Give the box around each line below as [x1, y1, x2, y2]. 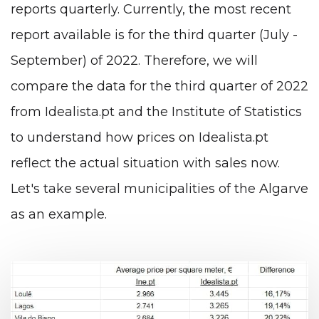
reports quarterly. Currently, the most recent [11, 1, 291, 18]
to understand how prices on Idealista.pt [11, 130, 268, 146]
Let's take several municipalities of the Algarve [11, 181, 308, 197]
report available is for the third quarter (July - [11, 27, 298, 43]
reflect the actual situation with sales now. [11, 155, 280, 172]
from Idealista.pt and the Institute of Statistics [11, 104, 302, 120]
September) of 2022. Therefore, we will [11, 53, 258, 69]
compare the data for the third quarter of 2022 [11, 78, 308, 95]
